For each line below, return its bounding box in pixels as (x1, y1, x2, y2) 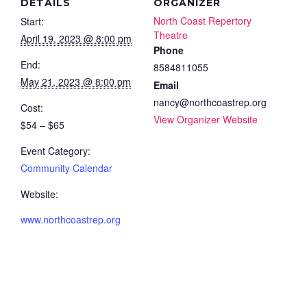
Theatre (153, 27, 188, 42)
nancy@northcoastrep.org (153, 95, 267, 109)
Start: (21, 14, 44, 28)
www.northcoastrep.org (21, 212, 121, 226)
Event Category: (21, 143, 90, 158)
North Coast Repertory (153, 13, 251, 27)
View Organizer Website (153, 112, 258, 126)
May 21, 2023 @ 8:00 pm (21, 74, 131, 88)
